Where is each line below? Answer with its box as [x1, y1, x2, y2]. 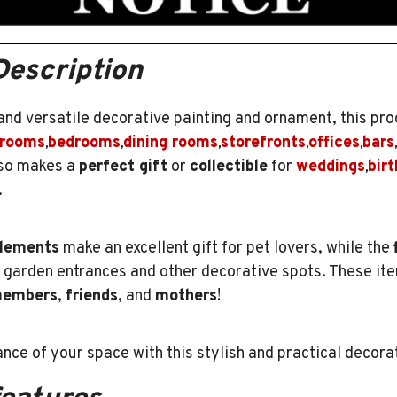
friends [66, 286, 118, 307]
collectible [190, 157, 268, 178]
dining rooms [123, 133, 218, 154]
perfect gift [79, 157, 167, 178]
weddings [296, 157, 365, 178]
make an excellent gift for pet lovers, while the [59, 238, 393, 260]
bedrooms [48, 133, 121, 154]
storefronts [221, 133, 306, 154]
